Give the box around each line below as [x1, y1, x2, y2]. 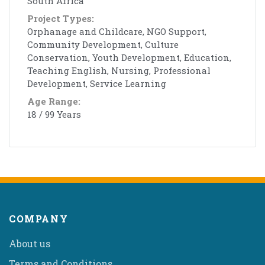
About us [9, 237, 50, 250]
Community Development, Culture [27, 38, 179, 50]
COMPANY [9, 212, 69, 225]
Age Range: [27, 95, 80, 107]
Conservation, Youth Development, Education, [27, 51, 231, 63]
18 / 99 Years [27, 108, 81, 120]
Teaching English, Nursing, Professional [27, 64, 211, 76]
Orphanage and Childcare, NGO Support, [27, 25, 206, 37]
